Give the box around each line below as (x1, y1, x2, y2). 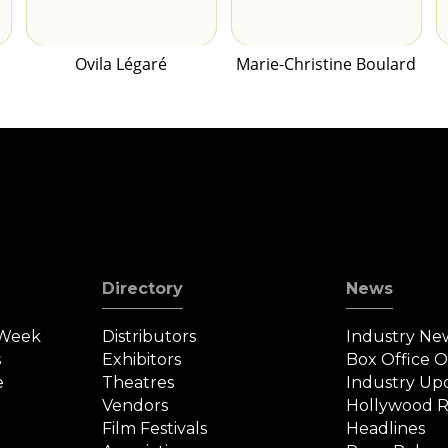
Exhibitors (102, 350, 182, 370)
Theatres (102, 373, 175, 393)
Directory (102, 279, 184, 299)
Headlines (345, 419, 425, 439)
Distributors (102, 327, 197, 347)
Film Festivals (102, 419, 208, 439)
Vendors (102, 396, 169, 416)
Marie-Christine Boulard (236, 53, 417, 76)
